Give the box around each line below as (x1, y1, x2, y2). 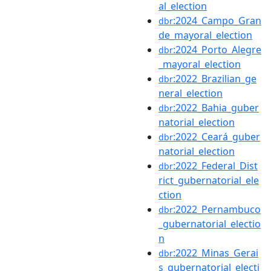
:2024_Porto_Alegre (173, 42, 261, 56)
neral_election (158, 86, 223, 100)
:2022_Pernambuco (173, 202, 261, 216)
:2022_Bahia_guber (173, 100, 259, 114)
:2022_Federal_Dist (173, 158, 258, 172)
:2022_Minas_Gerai (173, 246, 258, 260)
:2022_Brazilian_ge (173, 71, 256, 85)
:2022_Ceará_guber (173, 129, 260, 143)
